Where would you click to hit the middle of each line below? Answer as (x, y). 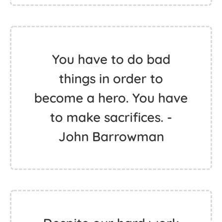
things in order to (111, 79)
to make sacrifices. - (111, 117)
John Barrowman (111, 137)
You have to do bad (111, 59)
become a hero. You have (111, 98)
